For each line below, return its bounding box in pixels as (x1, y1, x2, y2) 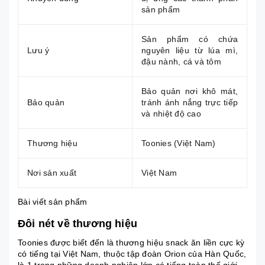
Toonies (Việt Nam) (141, 138, 216, 148)
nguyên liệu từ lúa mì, (141, 45, 238, 55)
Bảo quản (27, 97, 64, 107)
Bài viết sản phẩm (18, 196, 88, 206)
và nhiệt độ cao (141, 108, 201, 118)
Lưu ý (27, 45, 50, 55)
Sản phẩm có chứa (141, 34, 238, 44)
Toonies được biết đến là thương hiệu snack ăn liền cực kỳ (18, 237, 245, 247)
